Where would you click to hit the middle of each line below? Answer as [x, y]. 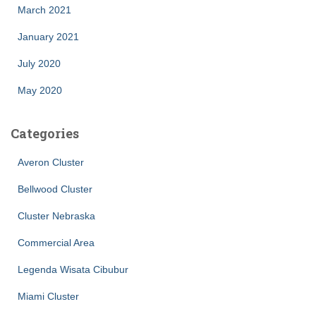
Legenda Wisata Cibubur [73, 270]
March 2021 [44, 10]
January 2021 [48, 37]
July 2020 [39, 64]
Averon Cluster [51, 163]
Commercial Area [56, 243]
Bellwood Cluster [55, 189]
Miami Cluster [48, 297]
